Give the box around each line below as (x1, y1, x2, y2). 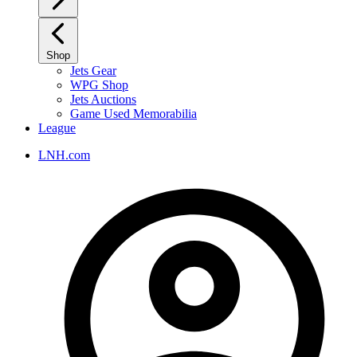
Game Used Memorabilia (70, 107, 197, 120)
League (38, 121, 76, 135)
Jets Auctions (70, 92, 136, 106)
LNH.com (38, 148, 90, 162)
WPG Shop (70, 78, 128, 92)
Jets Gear (70, 64, 116, 77)
